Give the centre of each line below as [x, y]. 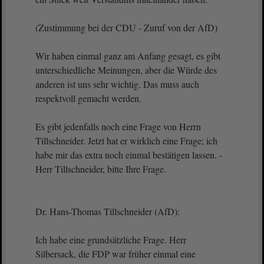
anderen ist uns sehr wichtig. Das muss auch [117, 84]
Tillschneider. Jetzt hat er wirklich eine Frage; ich [126, 141]
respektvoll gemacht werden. [88, 98]
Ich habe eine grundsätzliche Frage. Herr [111, 240]
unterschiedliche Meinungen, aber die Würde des [126, 70]
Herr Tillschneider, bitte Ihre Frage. [102, 169]
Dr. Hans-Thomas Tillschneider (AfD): [108, 211]
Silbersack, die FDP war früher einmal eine [115, 254]
